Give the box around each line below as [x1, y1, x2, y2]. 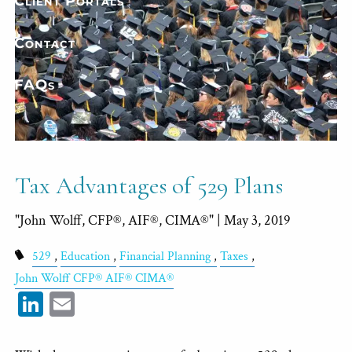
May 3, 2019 [224, 211, 291, 229]
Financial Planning [119, 247, 211, 265]
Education [60, 247, 110, 265]
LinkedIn [43, 285, 135, 318]
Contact [14, 34, 75, 52]
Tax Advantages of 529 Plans [15, 170, 284, 200]
